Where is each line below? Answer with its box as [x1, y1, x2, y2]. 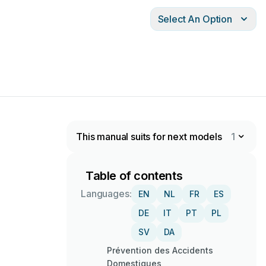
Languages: [81, 188, 132, 199]
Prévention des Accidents [107, 245, 213, 255]
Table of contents [85, 169, 183, 183]
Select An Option [157, 13, 232, 25]
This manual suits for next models [76, 131, 222, 142]
